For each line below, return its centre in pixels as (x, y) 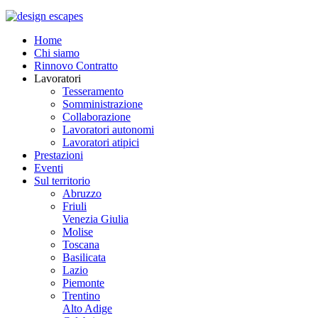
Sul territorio (62, 181)
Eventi (49, 168)
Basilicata (84, 258)
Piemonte (83, 283)
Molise (78, 232)
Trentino (81, 296)
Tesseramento (93, 92)
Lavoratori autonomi (108, 130)
